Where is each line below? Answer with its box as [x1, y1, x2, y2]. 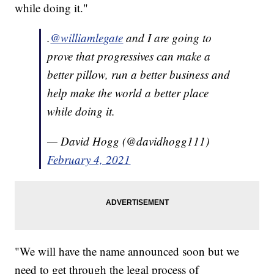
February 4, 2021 [47, 152, 131, 168]
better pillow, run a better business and [47, 67, 231, 83]
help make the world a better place [47, 85, 209, 101]
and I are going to [123, 30, 212, 46]
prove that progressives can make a [47, 48, 211, 64]
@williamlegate [50, 30, 124, 46]
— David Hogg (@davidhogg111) [47, 133, 210, 149]
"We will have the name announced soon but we [15, 243, 240, 259]
